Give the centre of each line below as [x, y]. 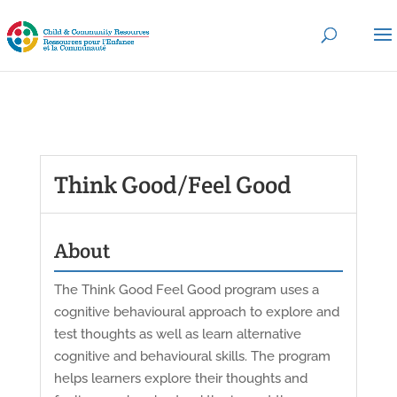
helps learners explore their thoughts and [180, 378]
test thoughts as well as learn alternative [177, 334]
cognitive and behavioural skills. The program [192, 356]
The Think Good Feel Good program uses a [186, 289]
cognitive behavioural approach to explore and [196, 311]
